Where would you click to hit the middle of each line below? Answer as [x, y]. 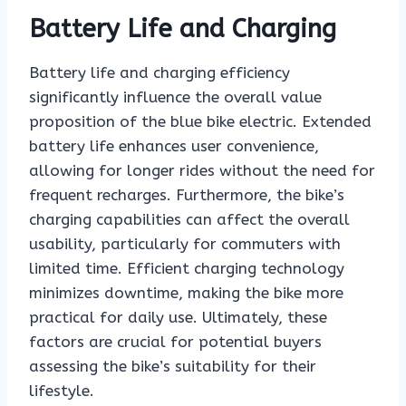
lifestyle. [62, 391]
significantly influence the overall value [175, 97]
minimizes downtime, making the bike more [186, 293]
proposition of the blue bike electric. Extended [200, 122]
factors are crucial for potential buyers [175, 342]
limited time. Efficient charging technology [187, 269]
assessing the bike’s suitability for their [173, 367]
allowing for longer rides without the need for [202, 171]
